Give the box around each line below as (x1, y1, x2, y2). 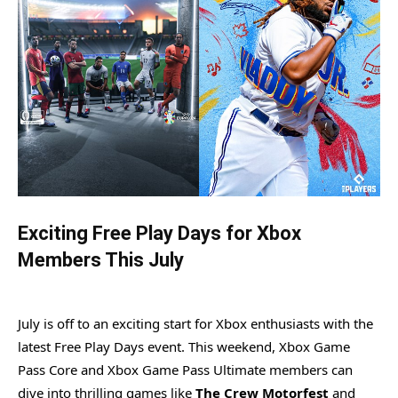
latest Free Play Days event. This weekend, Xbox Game (18, 337, 350, 355)
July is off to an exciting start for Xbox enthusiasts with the (18, 314, 373, 332)
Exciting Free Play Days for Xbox (18, 221, 301, 244)
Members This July (18, 248, 184, 271)
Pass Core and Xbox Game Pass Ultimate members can (18, 360, 353, 378)
